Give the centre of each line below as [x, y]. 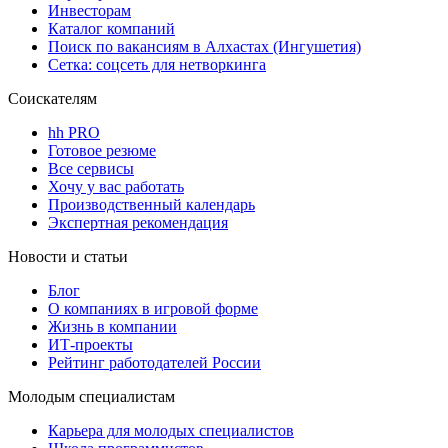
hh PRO [74, 132]
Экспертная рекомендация [138, 222]
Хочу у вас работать [116, 186]
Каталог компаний [111, 28]
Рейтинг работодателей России [154, 362]
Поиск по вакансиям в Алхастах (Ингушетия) [204, 46]
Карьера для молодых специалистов [171, 430]
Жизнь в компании [112, 326]
